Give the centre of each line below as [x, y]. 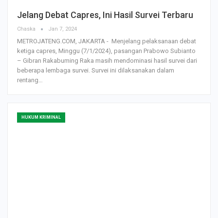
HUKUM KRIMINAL [41, 118]
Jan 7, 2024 [63, 29]
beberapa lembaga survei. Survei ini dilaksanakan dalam [96, 71]
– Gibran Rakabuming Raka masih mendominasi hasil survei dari [107, 61]
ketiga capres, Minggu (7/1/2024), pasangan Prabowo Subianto [106, 51]
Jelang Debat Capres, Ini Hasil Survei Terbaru [105, 15]
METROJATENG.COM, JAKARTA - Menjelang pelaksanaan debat [107, 41]
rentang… [30, 80]
